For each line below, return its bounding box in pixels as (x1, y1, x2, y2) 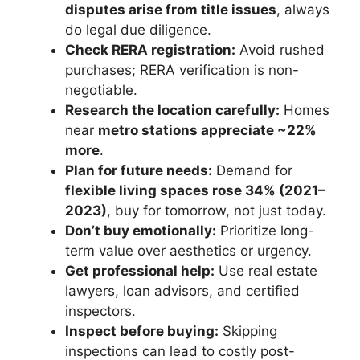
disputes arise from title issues (65, 2, 276, 18)
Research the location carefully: (65, 102, 280, 119)
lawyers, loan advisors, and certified (65, 283, 300, 300)
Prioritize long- (216, 223, 314, 239)
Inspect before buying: (65, 323, 219, 340)
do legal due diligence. (65, 22, 211, 39)
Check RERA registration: (65, 42, 235, 59)
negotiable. (65, 82, 137, 99)
